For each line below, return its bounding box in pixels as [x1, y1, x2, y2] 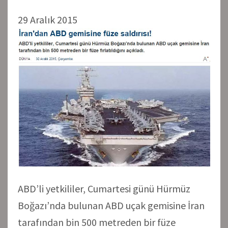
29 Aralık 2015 [18, 13, 77, 26]
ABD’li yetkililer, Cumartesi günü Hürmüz [18, 182, 190, 195]
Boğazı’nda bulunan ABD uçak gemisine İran [18, 198, 205, 212]
